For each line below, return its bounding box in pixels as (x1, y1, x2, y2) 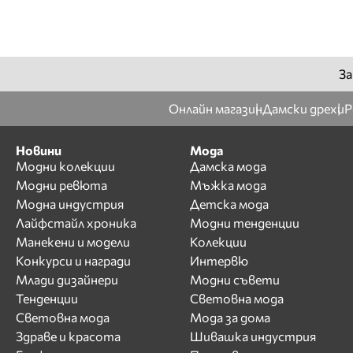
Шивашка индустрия (189, 328, 316, 344)
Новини (16, 142, 61, 158)
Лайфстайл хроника (16, 214, 136, 230)
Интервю (189, 252, 248, 268)
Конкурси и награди (16, 252, 131, 268)
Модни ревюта (16, 176, 107, 192)
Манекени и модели (16, 233, 130, 249)
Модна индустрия (16, 195, 124, 211)
